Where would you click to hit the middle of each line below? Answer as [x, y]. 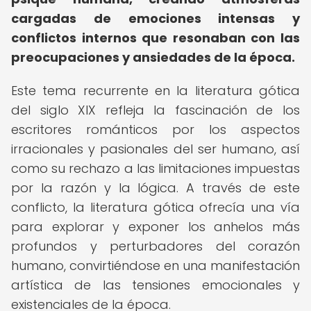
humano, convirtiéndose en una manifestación [155, 266]
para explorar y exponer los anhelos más [155, 227]
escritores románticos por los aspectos [155, 129]
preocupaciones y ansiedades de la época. [153, 57]
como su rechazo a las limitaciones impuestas [155, 168]
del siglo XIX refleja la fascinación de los [155, 110]
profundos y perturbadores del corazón [155, 246]
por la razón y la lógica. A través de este [155, 188]
